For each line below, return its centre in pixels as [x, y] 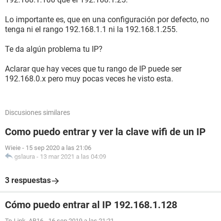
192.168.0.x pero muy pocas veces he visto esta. [89, 79]
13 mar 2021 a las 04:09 [73, 157]
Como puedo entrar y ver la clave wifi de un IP [105, 132]
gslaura [25, 157]
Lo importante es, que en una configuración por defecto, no [107, 19]
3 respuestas [28, 180]
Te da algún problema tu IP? [54, 49]
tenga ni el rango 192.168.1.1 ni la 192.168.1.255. [91, 29]
